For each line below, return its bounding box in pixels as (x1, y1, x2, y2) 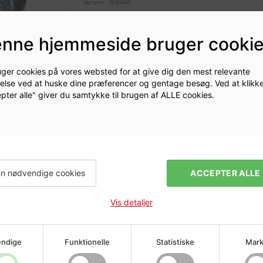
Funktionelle (65, 237, 110, 247)
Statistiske (156, 237, 194, 247)
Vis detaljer (110, 197, 153, 207)
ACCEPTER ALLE (190, 167, 261, 178)
